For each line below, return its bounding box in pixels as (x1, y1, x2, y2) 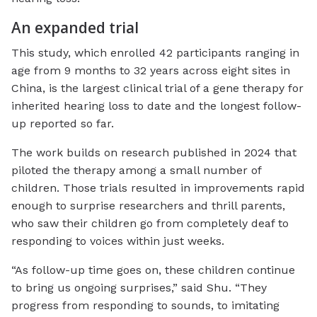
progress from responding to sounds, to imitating (11, 299, 279, 313)
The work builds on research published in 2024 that (11, 146, 296, 160)
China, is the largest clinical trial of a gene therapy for (11, 81, 304, 96)
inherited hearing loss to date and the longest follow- (11, 99, 301, 113)
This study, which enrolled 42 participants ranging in (11, 46, 299, 60)
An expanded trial (11, 17, 139, 38)
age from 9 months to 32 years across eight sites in (11, 64, 290, 78)
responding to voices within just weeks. (11, 234, 224, 248)
